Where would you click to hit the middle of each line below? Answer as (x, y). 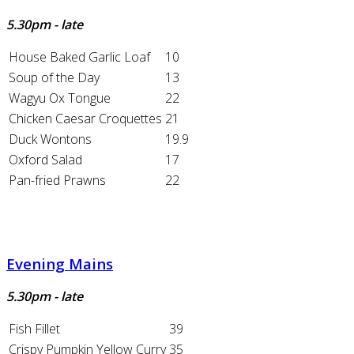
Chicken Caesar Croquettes (85, 118)
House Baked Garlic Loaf (79, 56)
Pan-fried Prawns (57, 180)
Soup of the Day (54, 77)
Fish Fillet (34, 329)
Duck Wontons (50, 139)
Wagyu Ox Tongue (60, 98)
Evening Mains (60, 263)
